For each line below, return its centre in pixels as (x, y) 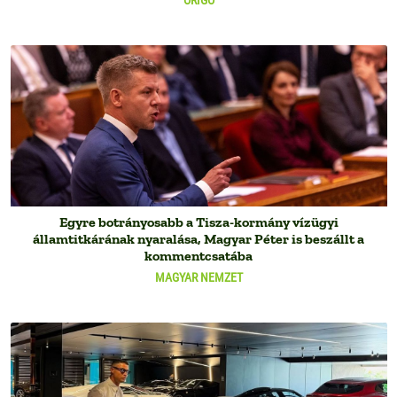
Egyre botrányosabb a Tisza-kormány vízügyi (198, 222)
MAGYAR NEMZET (198, 278)
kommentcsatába (198, 256)
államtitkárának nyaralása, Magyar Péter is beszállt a (198, 239)
